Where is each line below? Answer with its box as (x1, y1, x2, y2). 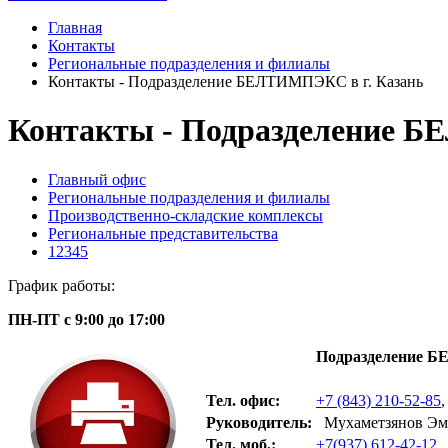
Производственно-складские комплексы (48, 206, 323, 224)
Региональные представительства (48, 224, 278, 242)
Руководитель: (206, 413, 312, 431)
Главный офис (48, 170, 146, 188)
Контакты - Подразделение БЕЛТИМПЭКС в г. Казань (48, 73, 423, 90)
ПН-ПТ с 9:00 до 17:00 (8, 310, 165, 328)
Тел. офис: (206, 391, 280, 409)
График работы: (8, 276, 115, 294)
